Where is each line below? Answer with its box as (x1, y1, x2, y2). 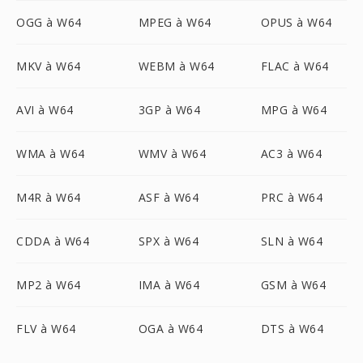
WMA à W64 (16, 146, 85, 161)
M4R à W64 (16, 190, 81, 205)
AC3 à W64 (260, 146, 322, 161)
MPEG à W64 (138, 15, 211, 30)
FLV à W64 (16, 321, 76, 336)
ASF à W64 (138, 190, 199, 205)
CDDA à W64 (16, 233, 89, 249)
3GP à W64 (138, 102, 201, 117)
